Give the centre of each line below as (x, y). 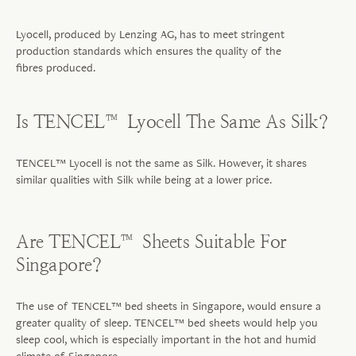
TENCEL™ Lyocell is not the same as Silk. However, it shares (161, 162)
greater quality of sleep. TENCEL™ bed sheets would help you (167, 322)
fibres (29, 67)
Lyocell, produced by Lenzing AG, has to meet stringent (150, 33)
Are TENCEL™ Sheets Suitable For (151, 241)
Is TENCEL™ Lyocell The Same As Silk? (172, 121)
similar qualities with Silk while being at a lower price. (144, 179)
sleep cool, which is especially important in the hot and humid (166, 339)
